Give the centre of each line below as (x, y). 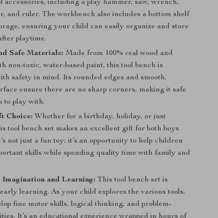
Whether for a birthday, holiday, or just (100, 117)
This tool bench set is (132, 180)
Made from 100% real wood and (118, 54)
